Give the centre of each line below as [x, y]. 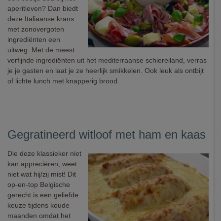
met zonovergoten [36, 29]
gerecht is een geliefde [43, 195]
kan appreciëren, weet [42, 164]
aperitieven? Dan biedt [43, 8]
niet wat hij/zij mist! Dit [42, 174]
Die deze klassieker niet [44, 153]
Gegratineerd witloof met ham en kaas [107, 134]
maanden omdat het [39, 216]
